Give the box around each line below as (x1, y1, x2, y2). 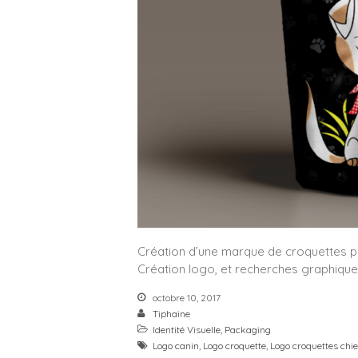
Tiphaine (153, 307, 190, 320)
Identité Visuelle (153, 323, 221, 336)
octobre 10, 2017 (150, 291, 221, 304)
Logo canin (153, 339, 199, 352)
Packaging (225, 323, 271, 336)
